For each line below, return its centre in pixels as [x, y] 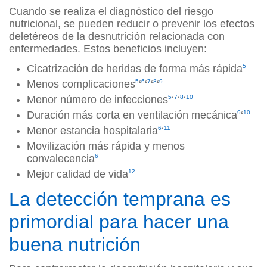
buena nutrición [75, 245]
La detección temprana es [120, 199]
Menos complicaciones [81, 84]
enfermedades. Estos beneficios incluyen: [108, 49]
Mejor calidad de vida [77, 174]
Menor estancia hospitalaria [92, 131]
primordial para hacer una [119, 222]
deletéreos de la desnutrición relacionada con [117, 37]
